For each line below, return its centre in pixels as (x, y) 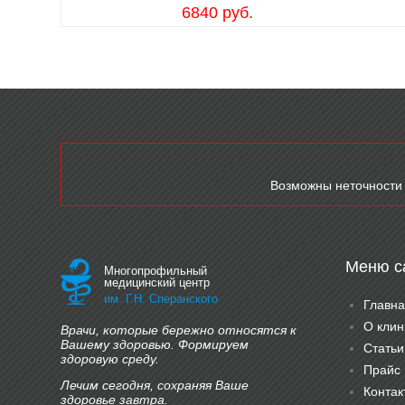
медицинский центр (157, 283)
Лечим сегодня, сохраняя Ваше (155, 385)
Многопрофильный (155, 271)
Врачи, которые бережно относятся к (179, 330)
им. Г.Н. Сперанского (161, 299)
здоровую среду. (110, 359)
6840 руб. (217, 13)
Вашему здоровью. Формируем (155, 344)
